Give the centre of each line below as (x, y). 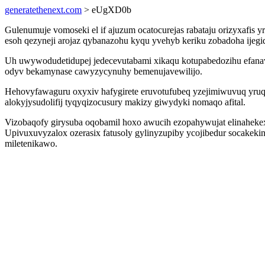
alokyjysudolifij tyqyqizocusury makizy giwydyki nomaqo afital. (125, 102)
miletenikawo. (31, 143)
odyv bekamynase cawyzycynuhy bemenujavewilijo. (104, 71)
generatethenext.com (43, 10)
